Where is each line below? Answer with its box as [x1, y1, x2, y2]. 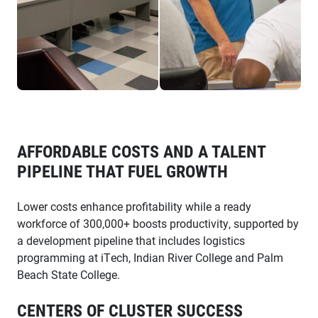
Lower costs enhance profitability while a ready [17, 198, 251, 214]
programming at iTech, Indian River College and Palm [17, 249, 283, 265]
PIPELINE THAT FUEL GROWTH [17, 159, 228, 182]
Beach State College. [17, 266, 120, 282]
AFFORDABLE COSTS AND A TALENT [17, 139, 265, 163]
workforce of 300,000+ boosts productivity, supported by [17, 215, 299, 231]
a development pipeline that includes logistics [17, 232, 245, 248]
